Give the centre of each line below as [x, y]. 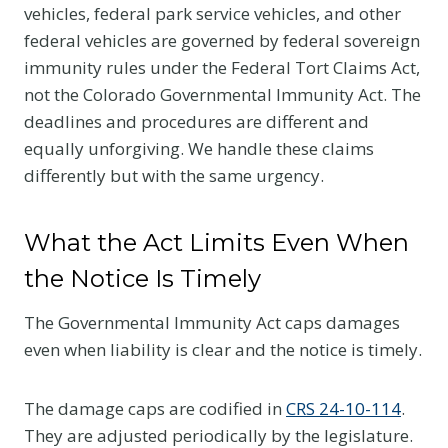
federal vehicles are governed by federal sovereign [222, 40]
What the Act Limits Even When [216, 242]
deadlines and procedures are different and [196, 121]
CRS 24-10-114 [343, 408]
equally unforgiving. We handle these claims [199, 148]
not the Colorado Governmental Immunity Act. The [222, 94]
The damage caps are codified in [155, 408]
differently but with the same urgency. [174, 175]
